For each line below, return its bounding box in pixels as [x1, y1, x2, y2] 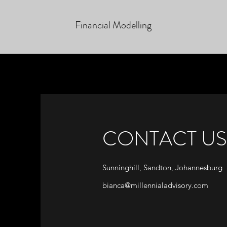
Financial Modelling [74, 18, 152, 32]
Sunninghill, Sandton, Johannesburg [102, 163, 222, 172]
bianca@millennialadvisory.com [102, 180, 208, 190]
